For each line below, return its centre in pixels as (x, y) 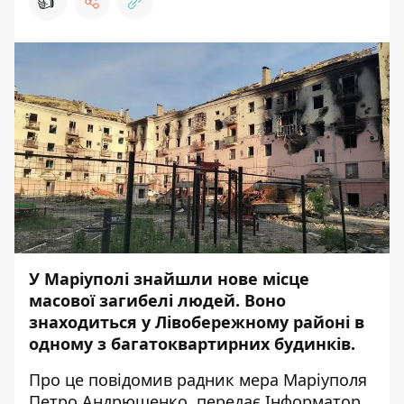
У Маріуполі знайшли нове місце (169, 279)
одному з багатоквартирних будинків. (192, 344)
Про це (59, 380)
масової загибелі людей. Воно (157, 300)
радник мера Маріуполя (270, 380)
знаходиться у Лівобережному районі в (197, 322)
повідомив (130, 380)
